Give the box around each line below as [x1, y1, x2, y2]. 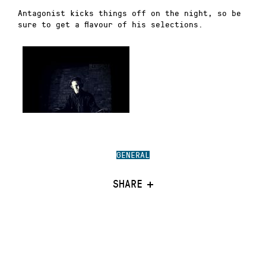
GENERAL [116, 149, 150, 161]
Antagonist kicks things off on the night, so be [18, 7, 241, 19]
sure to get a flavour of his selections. [18, 18, 203, 30]
